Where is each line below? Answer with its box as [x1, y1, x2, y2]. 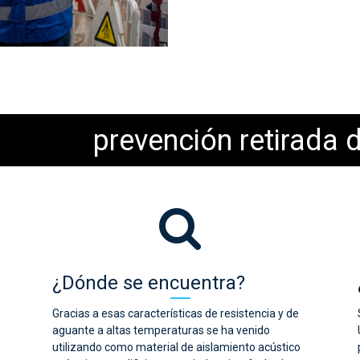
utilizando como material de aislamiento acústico [52, 340, 301, 354]
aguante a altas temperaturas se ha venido [52, 323, 270, 337]
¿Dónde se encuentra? [52, 271, 245, 294]
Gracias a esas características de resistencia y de [52, 306, 299, 320]
